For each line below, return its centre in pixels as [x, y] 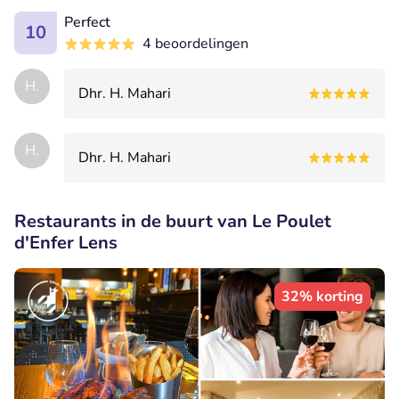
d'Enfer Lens [66, 242]
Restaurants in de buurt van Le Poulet [173, 221]
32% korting [322, 296]
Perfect [87, 22]
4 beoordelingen [195, 43]
